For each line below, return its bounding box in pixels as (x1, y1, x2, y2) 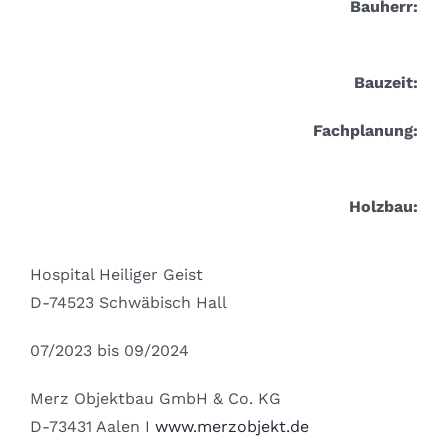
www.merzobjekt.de (154, 417, 309, 437)
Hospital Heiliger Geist (29, 265, 203, 285)
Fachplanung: (313, 121, 419, 141)
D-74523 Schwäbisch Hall (29, 293, 227, 313)
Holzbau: (349, 197, 419, 217)
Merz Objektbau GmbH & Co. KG (29, 389, 281, 409)
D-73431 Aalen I (29, 417, 155, 437)
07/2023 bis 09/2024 (29, 341, 189, 361)
